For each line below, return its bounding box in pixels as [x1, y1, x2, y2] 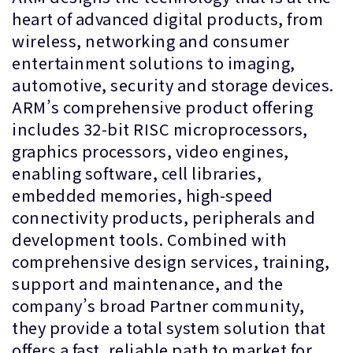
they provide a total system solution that [12, 316, 326, 339]
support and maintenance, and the [12, 272, 283, 295]
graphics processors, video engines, [12, 139, 289, 162]
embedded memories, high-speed [12, 184, 273, 206]
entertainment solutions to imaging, [12, 51, 295, 74]
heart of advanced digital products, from [12, 7, 323, 30]
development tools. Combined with [12, 228, 286, 251]
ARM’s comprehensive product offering [12, 95, 313, 118]
